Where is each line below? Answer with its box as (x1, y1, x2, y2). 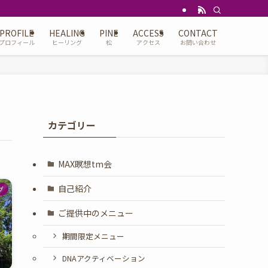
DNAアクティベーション (62, 252, 145, 264)
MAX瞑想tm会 (57, 157, 112, 170)
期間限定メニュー (62, 230, 124, 242)
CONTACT (178, 27, 218, 39)
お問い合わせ (180, 38, 216, 47)
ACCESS (133, 27, 164, 39)
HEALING (49, 27, 85, 39)
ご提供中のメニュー (57, 206, 133, 219)
